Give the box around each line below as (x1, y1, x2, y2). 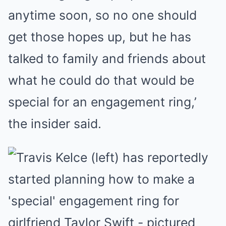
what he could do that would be (8, 73, 194, 88)
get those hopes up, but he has (8, 29, 191, 44)
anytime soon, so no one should (8, 8, 197, 23)
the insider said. (8, 116, 101, 131)
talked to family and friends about (8, 51, 206, 66)
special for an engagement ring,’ (8, 94, 197, 109)
